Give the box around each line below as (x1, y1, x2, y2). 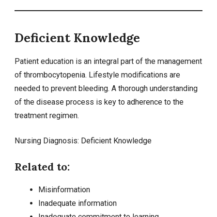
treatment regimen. (15, 111, 79, 121)
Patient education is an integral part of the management (15, 57, 202, 66)
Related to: (15, 159, 70, 173)
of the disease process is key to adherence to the (15, 97, 184, 107)
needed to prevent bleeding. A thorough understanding (15, 84, 198, 93)
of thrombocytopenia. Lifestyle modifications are (15, 70, 180, 80)
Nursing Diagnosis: (15, 136, 81, 146)
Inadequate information (38, 198, 119, 208)
